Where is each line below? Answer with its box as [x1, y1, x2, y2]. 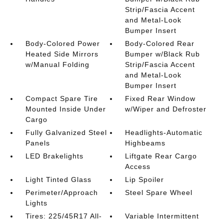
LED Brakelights [25, 152, 83, 160]
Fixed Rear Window [125, 94, 196, 102]
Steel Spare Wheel [125, 188, 193, 196]
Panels [25, 139, 50, 147]
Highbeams [125, 139, 166, 147]
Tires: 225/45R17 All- [25, 212, 102, 220]
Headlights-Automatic [125, 128, 203, 136]
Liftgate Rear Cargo [125, 152, 197, 160]
